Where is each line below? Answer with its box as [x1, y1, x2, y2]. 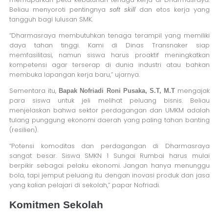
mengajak [175, 86, 210, 95]
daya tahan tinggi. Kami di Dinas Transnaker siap [9, 40, 210, 50]
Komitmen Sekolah [9, 198, 104, 210]
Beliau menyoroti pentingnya [9, 4, 110, 14]
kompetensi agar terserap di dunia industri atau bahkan [9, 60, 210, 69]
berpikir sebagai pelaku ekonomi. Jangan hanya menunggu [9, 160, 210, 170]
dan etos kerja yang [135, 4, 210, 14]
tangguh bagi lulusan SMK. [9, 14, 93, 24]
